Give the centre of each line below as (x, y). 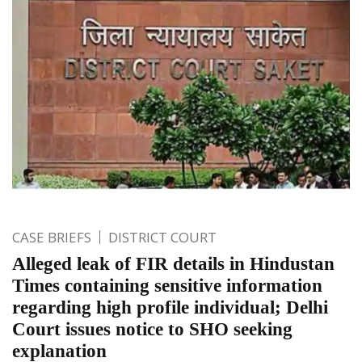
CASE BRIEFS (52, 237)
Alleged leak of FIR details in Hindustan (173, 263)
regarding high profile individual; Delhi (170, 307)
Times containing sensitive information (167, 285)
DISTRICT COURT (162, 237)
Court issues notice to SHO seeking (152, 329)
